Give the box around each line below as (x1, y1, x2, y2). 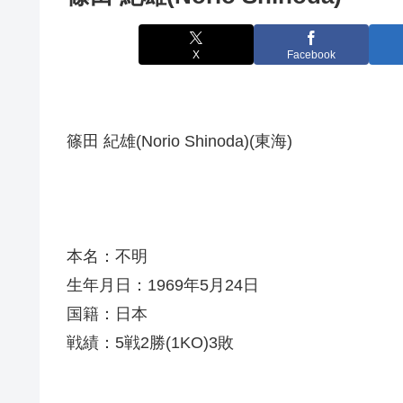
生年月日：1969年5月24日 (67, 276, 259, 295)
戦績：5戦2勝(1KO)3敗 (67, 334, 234, 353)
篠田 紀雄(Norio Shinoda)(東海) (67, 132, 292, 151)
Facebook (287, 48, 336, 61)
